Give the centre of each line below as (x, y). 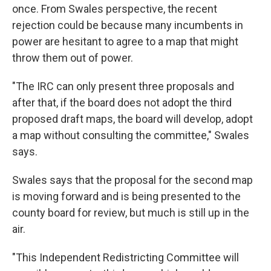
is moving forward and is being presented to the (126, 196)
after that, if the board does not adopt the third (122, 102)
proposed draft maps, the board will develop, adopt (132, 119)
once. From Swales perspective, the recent (115, 8)
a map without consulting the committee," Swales (131, 135)
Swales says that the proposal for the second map (132, 180)
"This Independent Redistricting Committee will (126, 257)
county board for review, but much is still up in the (131, 212)
